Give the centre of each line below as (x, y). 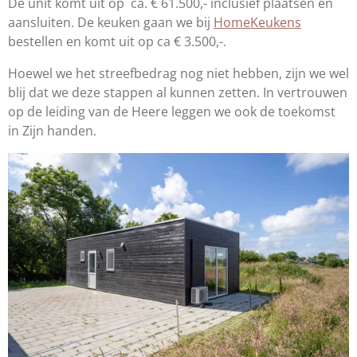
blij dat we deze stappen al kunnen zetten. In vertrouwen (178, 93)
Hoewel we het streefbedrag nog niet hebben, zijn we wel (178, 74)
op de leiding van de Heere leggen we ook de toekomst (172, 112)
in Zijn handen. (52, 131)
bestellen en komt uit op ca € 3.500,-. (119, 42)
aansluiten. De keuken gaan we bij (111, 23)
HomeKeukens (257, 23)
